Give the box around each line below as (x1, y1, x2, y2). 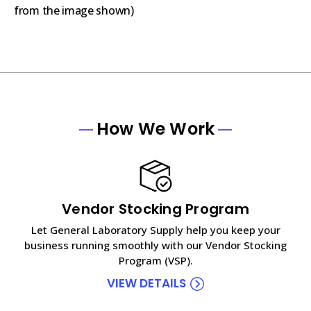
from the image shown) (14, 2, 134, 18)
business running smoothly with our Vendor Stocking (24, 237, 287, 252)
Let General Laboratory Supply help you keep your (31, 222, 280, 237)
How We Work (96, 117, 215, 140)
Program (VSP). (118, 253, 193, 267)
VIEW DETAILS (107, 274, 186, 292)
